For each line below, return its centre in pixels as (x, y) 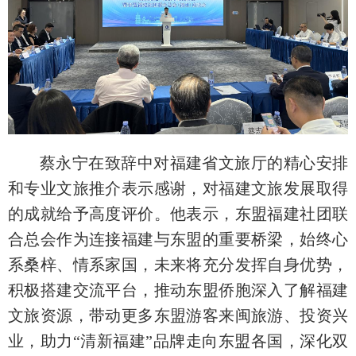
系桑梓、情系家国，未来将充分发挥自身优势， (178, 265)
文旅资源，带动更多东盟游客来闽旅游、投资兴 (178, 316)
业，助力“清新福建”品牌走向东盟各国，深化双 (178, 341)
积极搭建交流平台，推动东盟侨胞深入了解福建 (178, 290)
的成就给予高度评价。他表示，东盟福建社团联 (178, 214)
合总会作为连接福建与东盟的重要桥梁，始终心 (178, 240)
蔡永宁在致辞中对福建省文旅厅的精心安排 (194, 163)
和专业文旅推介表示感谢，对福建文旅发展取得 (178, 189)
